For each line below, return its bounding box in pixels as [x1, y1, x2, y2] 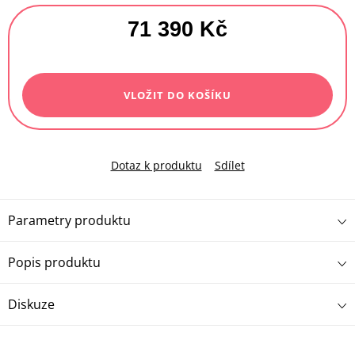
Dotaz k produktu [110, 157, 202, 173]
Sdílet [214, 157, 245, 173]
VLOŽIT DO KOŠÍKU [124, 87, 231, 102]
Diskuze [8, 295, 55, 313]
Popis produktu [8, 253, 101, 271]
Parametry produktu [8, 211, 131, 229]
